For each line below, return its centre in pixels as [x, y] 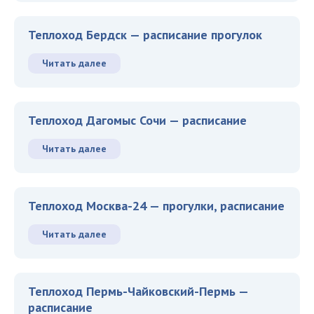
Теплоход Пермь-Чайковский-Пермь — [138, 291]
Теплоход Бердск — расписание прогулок [145, 35]
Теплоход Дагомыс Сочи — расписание [137, 120]
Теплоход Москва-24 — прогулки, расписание [156, 206]
